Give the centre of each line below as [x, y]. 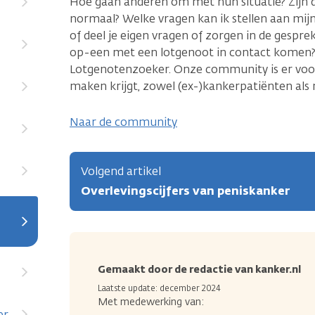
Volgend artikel [121, 172]
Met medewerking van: [151, 302]
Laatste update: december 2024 [159, 289]
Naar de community [123, 122]
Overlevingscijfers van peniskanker [185, 191]
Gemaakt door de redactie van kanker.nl [199, 270]
